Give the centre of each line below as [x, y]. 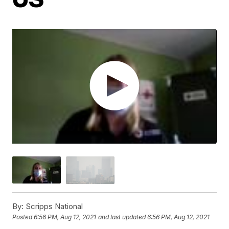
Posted [23, 217]
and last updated [122, 217]
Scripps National [53, 206]
